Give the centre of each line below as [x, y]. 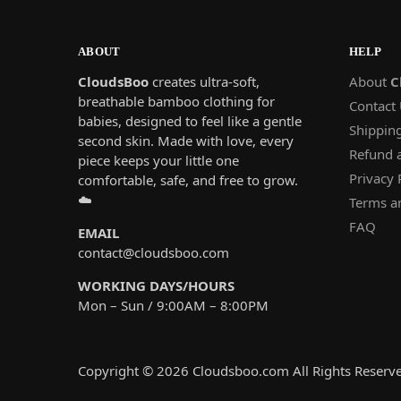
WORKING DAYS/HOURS [156, 285]
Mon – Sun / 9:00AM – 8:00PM [173, 305]
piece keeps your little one [158, 160]
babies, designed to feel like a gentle [190, 120]
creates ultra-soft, [204, 81]
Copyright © [117, 371]
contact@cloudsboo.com [154, 252]
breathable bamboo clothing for [176, 101]
